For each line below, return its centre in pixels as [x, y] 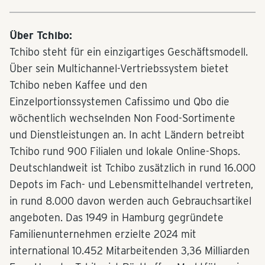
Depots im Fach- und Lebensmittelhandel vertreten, [131, 185]
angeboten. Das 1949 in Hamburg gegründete [117, 218]
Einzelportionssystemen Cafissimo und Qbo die [119, 102]
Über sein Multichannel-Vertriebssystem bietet [119, 69]
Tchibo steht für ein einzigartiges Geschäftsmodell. [129, 52]
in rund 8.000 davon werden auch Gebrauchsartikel [130, 201]
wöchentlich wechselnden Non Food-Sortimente [122, 118]
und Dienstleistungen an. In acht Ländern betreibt [127, 135]
